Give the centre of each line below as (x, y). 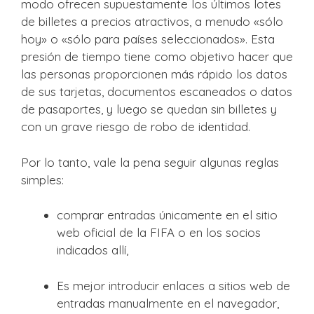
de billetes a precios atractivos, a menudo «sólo (152, 22)
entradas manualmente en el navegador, (168, 303)
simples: (42, 179)
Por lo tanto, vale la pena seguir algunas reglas (150, 162)
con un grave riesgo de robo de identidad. (136, 127)
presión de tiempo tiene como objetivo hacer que (157, 57)
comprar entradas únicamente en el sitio (167, 215)
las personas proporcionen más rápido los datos (154, 74)
